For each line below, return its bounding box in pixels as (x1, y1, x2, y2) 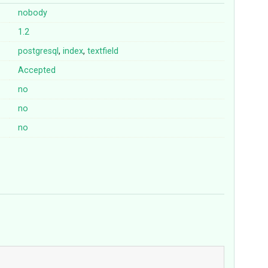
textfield (87, 46, 119, 57)
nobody (18, 8, 48, 19)
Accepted (18, 65, 56, 76)
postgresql (18, 46, 59, 57)
